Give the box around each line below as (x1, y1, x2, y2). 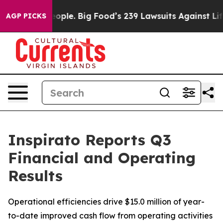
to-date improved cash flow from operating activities (8, 211, 213, 221)
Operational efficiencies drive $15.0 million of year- (8, 197, 205, 207)
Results (8, 166, 63, 185)
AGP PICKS (6, 11, 46, 20)
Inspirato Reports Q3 (8, 130, 171, 149)
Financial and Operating (8, 148, 196, 167)
